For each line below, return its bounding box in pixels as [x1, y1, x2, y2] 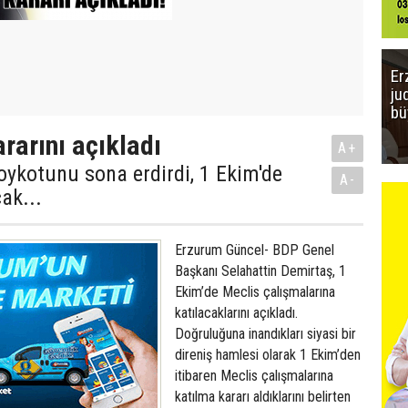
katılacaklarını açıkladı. [175, 304, 298, 321]
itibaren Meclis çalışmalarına [175, 367, 333, 384]
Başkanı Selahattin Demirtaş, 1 [175, 262, 346, 280]
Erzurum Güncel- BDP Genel [175, 241, 334, 259]
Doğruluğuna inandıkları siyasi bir [175, 325, 356, 342]
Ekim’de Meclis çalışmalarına [175, 283, 335, 301]
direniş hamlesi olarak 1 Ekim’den [175, 346, 361, 363]
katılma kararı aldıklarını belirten [175, 388, 351, 405]
